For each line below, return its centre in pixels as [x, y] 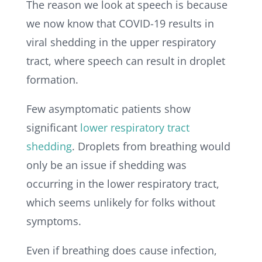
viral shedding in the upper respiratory [121, 42]
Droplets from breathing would [154, 146]
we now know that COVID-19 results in [120, 24]
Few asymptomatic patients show [108, 109]
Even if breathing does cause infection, [121, 251]
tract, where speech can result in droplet [125, 61]
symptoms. [54, 221]
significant [53, 128]
